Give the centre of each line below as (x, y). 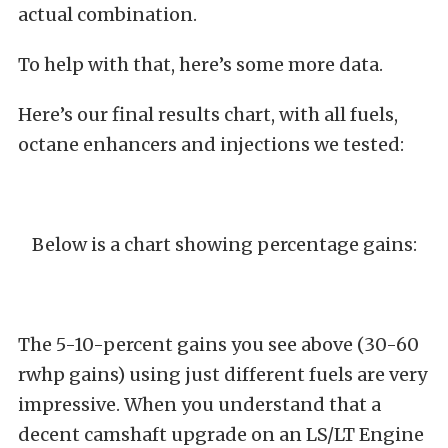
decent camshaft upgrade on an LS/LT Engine (221, 434)
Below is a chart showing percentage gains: (224, 244)
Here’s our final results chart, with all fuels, (208, 114)
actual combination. (107, 14)
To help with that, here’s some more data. (200, 64)
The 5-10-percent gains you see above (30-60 (218, 344)
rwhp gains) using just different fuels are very (222, 374)
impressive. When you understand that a (199, 404)
